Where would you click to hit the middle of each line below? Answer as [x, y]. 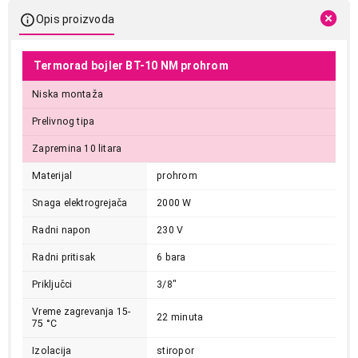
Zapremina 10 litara [77, 149]
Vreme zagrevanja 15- [82, 312]
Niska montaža [68, 95]
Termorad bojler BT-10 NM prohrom [131, 66]
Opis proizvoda [75, 19]
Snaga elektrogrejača [80, 203]
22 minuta [180, 318]
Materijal [52, 176]
